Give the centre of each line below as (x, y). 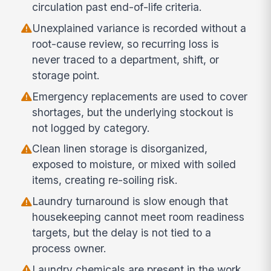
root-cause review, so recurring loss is (126, 44)
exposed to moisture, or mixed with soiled (134, 165)
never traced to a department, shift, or (126, 59)
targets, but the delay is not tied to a (122, 233)
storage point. (66, 75)
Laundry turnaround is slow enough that (130, 201)
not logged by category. (91, 128)
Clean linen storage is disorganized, (120, 149)
